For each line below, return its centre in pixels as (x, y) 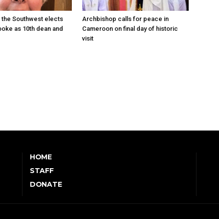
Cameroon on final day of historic (130, 28)
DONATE (46, 184)
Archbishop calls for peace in (125, 19)
